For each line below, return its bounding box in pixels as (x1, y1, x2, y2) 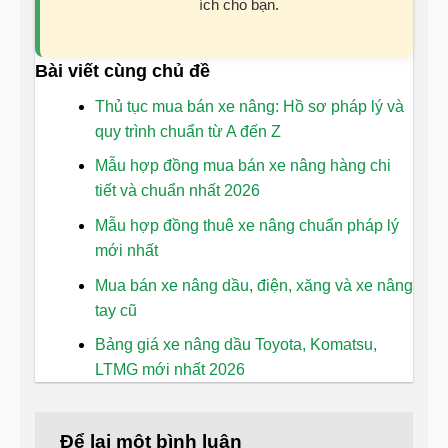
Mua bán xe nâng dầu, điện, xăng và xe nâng (95, 276, 413, 294)
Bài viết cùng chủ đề (35, 60, 210, 81)
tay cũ (95, 301, 137, 319)
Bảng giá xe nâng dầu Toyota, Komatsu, (95, 336, 377, 354)
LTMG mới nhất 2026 (95, 361, 245, 379)
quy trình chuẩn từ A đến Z (95, 122, 281, 140)
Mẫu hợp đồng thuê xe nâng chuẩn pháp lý (95, 216, 399, 234)
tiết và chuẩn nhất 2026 (95, 182, 260, 200)
